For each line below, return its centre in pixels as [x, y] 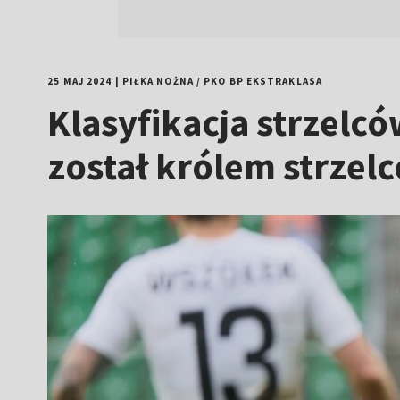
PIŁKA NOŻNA [158, 81]
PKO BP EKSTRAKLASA [263, 81]
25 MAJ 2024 [80, 81]
